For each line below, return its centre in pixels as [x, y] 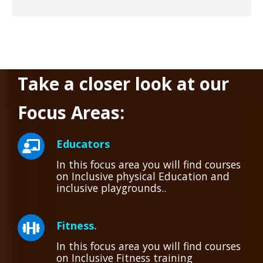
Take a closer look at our [123, 84]
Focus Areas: [71, 112]
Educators [83, 144]
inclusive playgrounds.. [111, 188]
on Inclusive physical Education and [143, 176]
